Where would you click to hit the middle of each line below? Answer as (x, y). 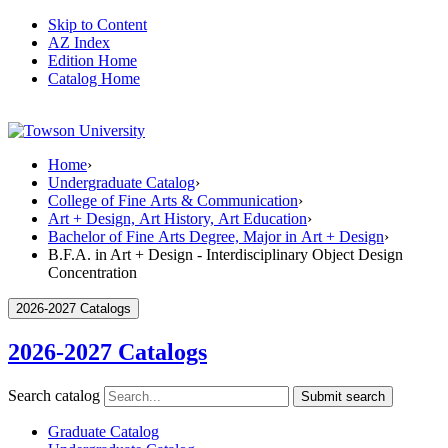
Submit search (343, 396)
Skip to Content (97, 24)
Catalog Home (94, 78)
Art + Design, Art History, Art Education (177, 218)
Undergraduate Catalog (121, 182)
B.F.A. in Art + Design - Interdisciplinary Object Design (225, 254)
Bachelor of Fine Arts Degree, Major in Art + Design (216, 236)
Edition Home (92, 60)
